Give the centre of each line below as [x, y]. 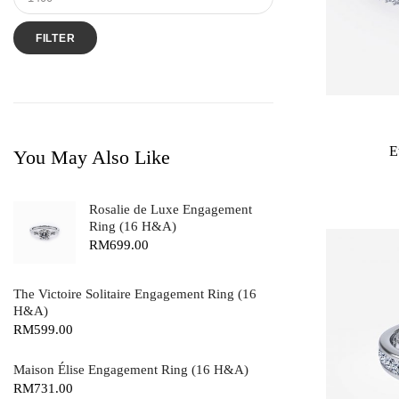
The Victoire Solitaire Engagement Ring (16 [135, 294]
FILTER [56, 38]
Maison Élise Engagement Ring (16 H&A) [131, 370]
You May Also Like [92, 157]
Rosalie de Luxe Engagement [171, 210]
